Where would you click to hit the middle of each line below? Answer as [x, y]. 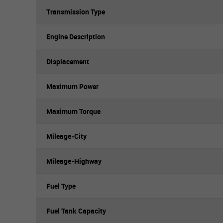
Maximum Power [72, 86]
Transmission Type [76, 12]
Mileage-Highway [74, 161]
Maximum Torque [73, 111]
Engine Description [76, 37]
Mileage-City [66, 136]
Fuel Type [61, 186]
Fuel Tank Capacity [76, 211]
